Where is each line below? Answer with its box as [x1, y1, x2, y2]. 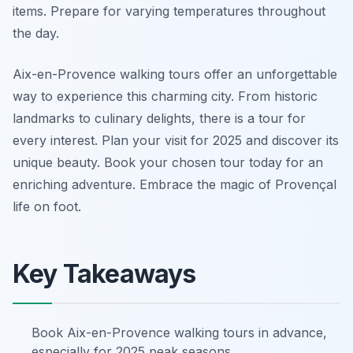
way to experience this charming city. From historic [13, 88, 318, 104]
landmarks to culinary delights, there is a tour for [13, 110, 306, 126]
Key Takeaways [13, 258, 196, 289]
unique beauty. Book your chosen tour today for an [13, 154, 323, 170]
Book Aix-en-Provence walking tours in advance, [32, 325, 327, 340]
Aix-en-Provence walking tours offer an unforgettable [13, 66, 337, 82]
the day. [13, 25, 59, 41]
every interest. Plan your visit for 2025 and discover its [13, 132, 339, 148]
